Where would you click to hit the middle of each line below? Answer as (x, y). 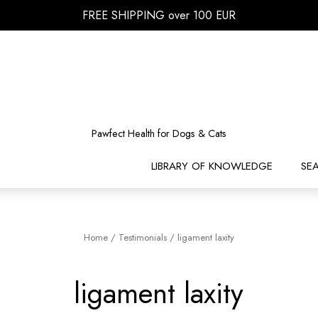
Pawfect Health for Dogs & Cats (159, 133)
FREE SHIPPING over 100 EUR (159, 15)
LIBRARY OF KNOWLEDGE (212, 166)
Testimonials (142, 237)
